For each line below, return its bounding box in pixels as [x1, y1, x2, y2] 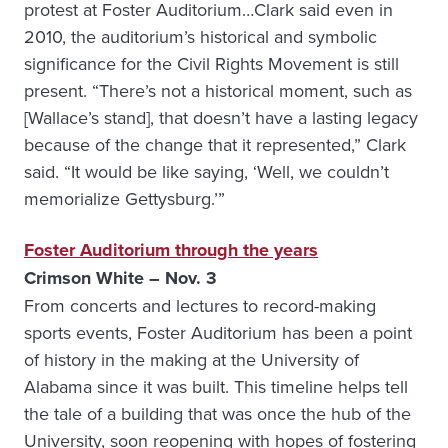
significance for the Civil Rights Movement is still [24, 51, 399, 76]
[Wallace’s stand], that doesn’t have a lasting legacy [24, 105, 418, 130]
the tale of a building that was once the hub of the [24, 401, 411, 426]
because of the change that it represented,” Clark [24, 132, 406, 157]
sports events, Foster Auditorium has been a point [24, 320, 412, 345]
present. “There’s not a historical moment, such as [24, 78, 412, 103]
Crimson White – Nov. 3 [24, 265, 217, 291]
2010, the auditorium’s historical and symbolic [24, 24, 377, 49]
